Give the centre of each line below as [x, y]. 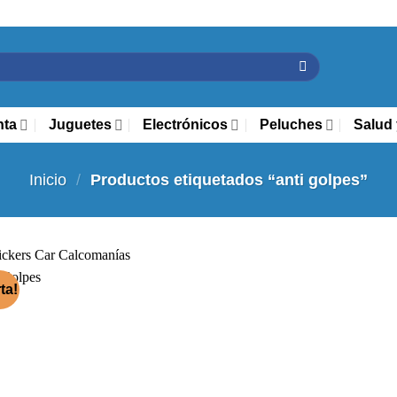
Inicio [48, 179]
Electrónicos [186, 125]
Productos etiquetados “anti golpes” [226, 179]
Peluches [291, 125]
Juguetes [80, 125]
